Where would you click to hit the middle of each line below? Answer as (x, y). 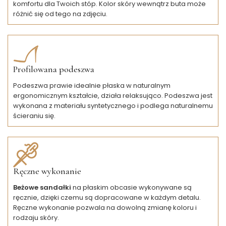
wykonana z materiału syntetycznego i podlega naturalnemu (113, 105)
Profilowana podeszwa (54, 69)
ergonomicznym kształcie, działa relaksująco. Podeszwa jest (113, 95)
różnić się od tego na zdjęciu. (60, 14)
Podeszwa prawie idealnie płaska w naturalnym (92, 85)
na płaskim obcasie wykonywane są (132, 187)
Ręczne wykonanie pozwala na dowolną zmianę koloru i (105, 207)
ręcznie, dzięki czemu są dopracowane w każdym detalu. (107, 197)
